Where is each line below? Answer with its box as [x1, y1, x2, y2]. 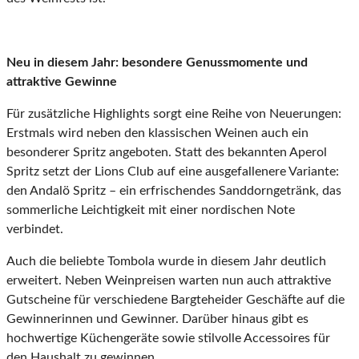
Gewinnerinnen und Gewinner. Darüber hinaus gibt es [6, 313, 309, 326]
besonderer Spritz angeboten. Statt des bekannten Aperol [6, 146, 327, 159]
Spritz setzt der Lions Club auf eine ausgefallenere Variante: [6, 165, 339, 179]
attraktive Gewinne [6, 75, 117, 89]
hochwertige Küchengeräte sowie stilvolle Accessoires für [6, 332, 330, 345]
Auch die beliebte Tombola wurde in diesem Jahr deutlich [6, 255, 326, 268]
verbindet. [6, 223, 63, 236]
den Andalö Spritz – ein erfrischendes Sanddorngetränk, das [6, 184, 341, 198]
